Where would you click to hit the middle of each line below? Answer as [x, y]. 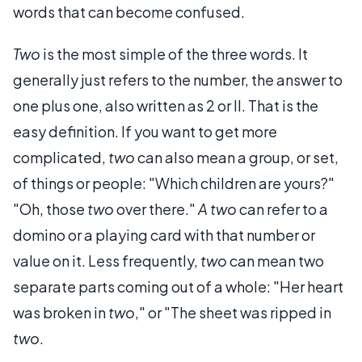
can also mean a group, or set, [237, 157]
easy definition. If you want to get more [145, 131]
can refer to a [282, 208]
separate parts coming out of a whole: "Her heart [178, 286]
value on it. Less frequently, [107, 260]
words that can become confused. [129, 11]
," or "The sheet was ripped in [233, 312]
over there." [156, 208]
